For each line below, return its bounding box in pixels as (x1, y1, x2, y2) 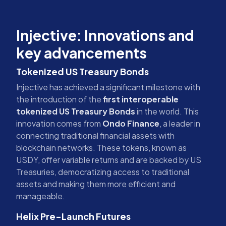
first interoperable (103, 93, 179, 104)
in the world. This (135, 105, 199, 117)
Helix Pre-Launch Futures (16, 210, 131, 222)
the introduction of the (16, 93, 103, 104)
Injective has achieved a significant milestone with (16, 81, 200, 92)
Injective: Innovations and (16, 26, 194, 44)
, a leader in (159, 118, 200, 129)
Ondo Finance (102, 118, 159, 129)
